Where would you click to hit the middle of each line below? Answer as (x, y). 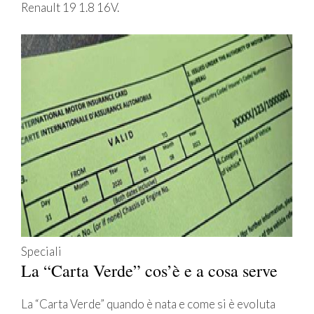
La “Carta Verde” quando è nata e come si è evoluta (148, 303)
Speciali (41, 251)
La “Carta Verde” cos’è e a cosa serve (149, 270)
